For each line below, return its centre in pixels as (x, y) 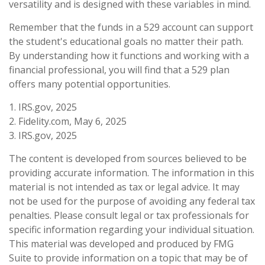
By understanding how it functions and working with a (129, 55)
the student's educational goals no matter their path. (126, 41)
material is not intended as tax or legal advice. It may (124, 187)
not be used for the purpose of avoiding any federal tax (132, 201)
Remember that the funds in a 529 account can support (131, 27)
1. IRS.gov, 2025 (43, 107)
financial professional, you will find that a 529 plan (119, 70)
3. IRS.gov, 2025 (43, 135)
